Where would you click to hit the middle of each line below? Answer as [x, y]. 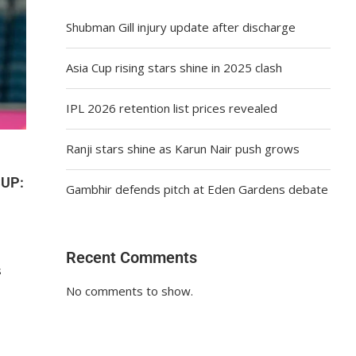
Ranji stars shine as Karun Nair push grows [183, 148]
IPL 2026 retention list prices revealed [172, 108]
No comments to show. [130, 290]
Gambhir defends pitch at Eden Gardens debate [197, 189]
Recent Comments [132, 257]
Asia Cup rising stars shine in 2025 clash [174, 67]
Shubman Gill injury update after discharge [181, 27]
